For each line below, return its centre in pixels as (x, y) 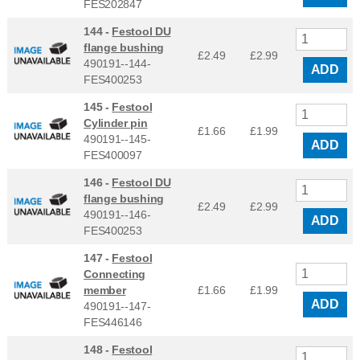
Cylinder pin (116, 123)
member (105, 290)
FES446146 (113, 322)
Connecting (115, 274)
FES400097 (113, 155)
